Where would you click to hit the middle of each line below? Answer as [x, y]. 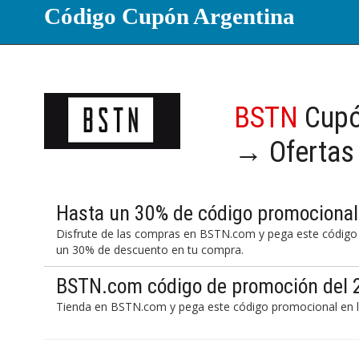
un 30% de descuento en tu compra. [150, 250]
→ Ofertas [294, 152]
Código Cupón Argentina [170, 16]
